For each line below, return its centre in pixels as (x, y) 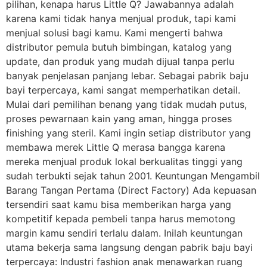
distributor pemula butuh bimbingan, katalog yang (119, 47)
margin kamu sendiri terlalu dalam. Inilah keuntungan (124, 233)
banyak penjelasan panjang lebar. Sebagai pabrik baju (127, 76)
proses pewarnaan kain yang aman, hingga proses (119, 119)
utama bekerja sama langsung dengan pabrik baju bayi (129, 248)
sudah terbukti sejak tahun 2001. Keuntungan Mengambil (133, 176)
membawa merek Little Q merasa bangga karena (116, 148)
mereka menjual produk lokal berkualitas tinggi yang (124, 162)
